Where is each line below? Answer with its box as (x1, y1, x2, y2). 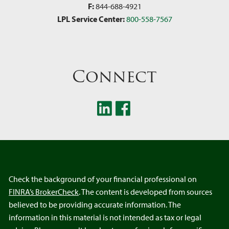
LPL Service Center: (57, 14, 125, 25)
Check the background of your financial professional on (9, 174, 197, 185)
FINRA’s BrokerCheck (9, 187, 79, 197)
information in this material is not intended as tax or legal (9, 212, 202, 223)
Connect (72, 63, 157, 90)
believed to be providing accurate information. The (9, 199, 181, 210)
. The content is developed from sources (79, 187, 213, 197)
